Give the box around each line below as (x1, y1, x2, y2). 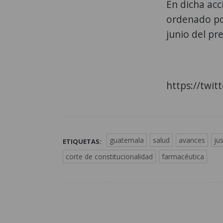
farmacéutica (162, 152, 204, 162)
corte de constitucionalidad (66, 152, 153, 162)
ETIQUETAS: (63, 137, 102, 146)
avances (179, 135, 205, 145)
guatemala (110, 135, 144, 145)
